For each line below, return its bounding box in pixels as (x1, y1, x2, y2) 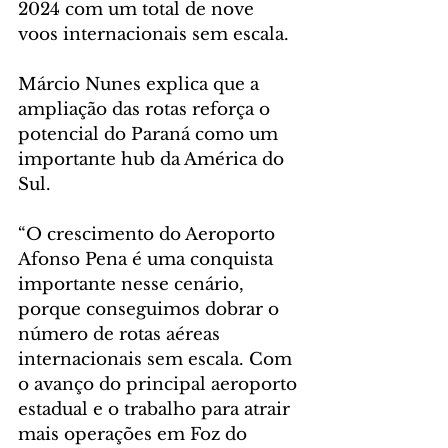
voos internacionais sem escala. (18, 24, 289, 46)
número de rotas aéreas (18, 324, 225, 346)
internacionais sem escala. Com (18, 349, 297, 371)
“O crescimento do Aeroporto (18, 224, 280, 246)
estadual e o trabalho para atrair (18, 399, 295, 421)
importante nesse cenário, (18, 274, 249, 296)
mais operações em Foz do (18, 424, 252, 446)
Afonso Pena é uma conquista (18, 249, 278, 271)
